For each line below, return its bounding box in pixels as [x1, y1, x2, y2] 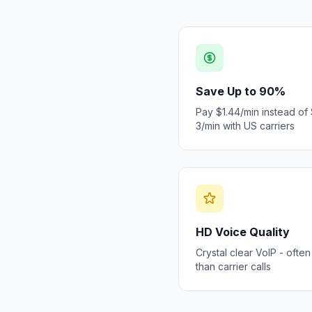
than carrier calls [196, 260, 271, 272]
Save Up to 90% [196, 84, 286, 98]
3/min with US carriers [196, 120, 295, 132]
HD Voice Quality [196, 225, 290, 239]
